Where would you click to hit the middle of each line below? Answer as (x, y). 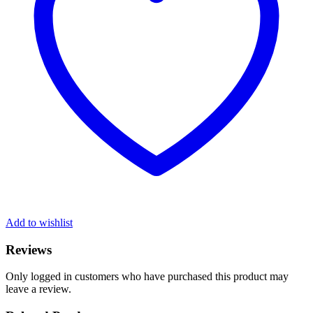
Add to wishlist (39, 222)
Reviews (29, 249)
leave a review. (38, 289)
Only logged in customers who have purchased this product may (147, 277)
